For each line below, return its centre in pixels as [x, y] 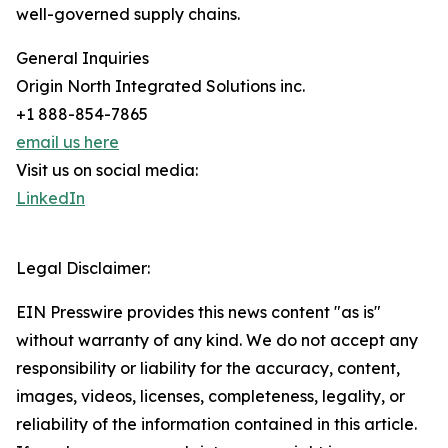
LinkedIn [50, 198]
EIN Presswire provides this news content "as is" [198, 312]
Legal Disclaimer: [83, 268]
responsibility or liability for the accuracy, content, [208, 368]
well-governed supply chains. [128, 14]
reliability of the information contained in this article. [216, 424]
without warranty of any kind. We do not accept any [217, 340]
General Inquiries [82, 58]
